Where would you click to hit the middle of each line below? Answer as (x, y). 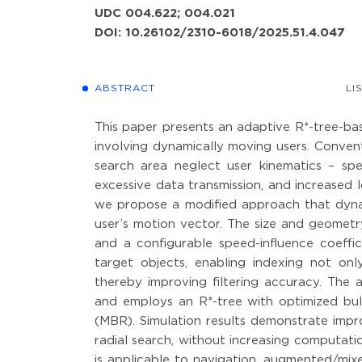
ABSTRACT (125, 88)
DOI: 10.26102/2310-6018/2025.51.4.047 (220, 33)
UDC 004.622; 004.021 (165, 13)
